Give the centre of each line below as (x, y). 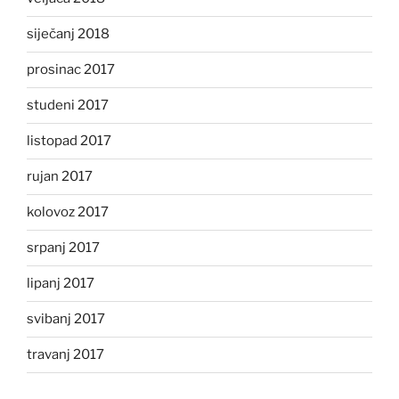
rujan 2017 (60, 177)
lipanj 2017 (61, 284)
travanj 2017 (65, 355)
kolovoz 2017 (68, 212)
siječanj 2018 (68, 34)
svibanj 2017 (66, 319)
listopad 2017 (69, 141)
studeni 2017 (68, 106)
